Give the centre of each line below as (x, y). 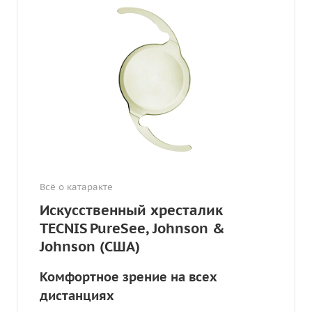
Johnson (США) (90, 246)
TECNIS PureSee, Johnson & (132, 228)
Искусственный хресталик (131, 210)
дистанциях (77, 295)
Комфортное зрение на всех (128, 276)
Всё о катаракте (76, 187)
